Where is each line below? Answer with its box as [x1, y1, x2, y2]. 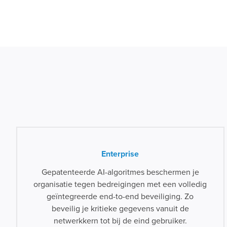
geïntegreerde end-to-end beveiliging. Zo [47, 191, 194, 203]
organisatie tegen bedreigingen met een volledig [33, 178, 207, 191]
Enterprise [101, 148, 139, 160]
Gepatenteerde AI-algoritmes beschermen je [41, 166, 199, 178]
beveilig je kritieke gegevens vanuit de [51, 203, 189, 215]
